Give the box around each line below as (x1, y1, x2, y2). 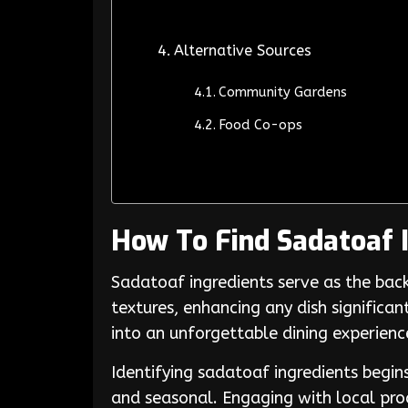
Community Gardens (218, 85, 347, 100)
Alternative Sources (174, 42, 312, 59)
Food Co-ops (218, 117, 302, 133)
